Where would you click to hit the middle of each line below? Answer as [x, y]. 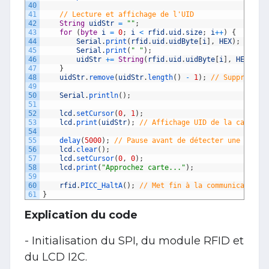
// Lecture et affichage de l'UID [127, 14]
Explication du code [81, 215]
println [104, 95]
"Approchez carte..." [144, 167]
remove [101, 77]
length [160, 77]
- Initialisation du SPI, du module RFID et [134, 240]
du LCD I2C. [56, 257]
